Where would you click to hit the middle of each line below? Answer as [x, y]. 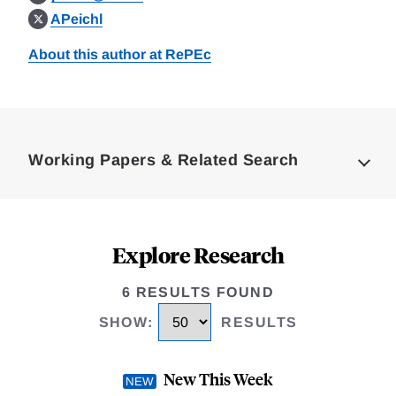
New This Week [218, 379]
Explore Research [198, 255]
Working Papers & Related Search [164, 160]
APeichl [77, 19]
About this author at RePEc [120, 54]
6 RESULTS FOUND [198, 292]
